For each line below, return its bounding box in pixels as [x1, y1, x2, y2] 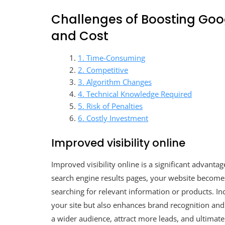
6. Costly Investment [78, 113, 149, 124]
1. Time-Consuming [78, 53, 146, 63]
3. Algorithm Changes [78, 77, 152, 87]
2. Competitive [78, 65, 129, 75]
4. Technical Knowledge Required [78, 89, 192, 99]
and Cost [51, 28, 108, 45]
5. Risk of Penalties [78, 101, 143, 111]
